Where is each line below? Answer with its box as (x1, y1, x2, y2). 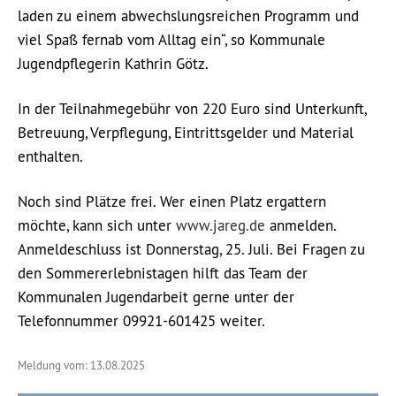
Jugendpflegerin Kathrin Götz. (18, 54, 209, 73)
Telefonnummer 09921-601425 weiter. (18, 311, 265, 331)
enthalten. (18, 147, 83, 166)
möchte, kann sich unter (18, 216, 176, 235)
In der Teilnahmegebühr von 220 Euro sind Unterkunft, (18, 99, 366, 118)
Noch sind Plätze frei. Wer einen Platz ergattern (18, 192, 326, 211)
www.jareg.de (176, 216, 265, 235)
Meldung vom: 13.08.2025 (18, 358, 145, 372)
